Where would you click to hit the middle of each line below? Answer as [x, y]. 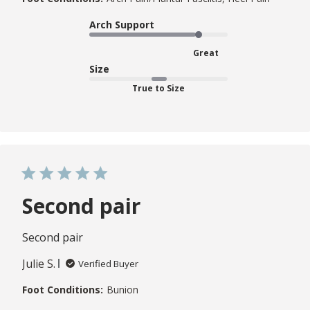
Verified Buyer [108, 263]
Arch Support [122, 24]
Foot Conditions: [63, 289]
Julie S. [39, 263]
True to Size [158, 88]
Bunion [122, 289]
